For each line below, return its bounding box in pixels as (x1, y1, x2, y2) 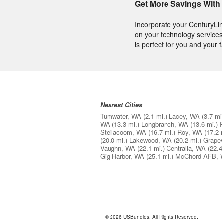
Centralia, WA (166, 143, 206, 153)
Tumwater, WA (100, 111, 141, 121)
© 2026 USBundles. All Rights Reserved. (105, 213, 198, 221)
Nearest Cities (100, 100, 142, 110)
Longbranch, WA (141, 119, 188, 129)
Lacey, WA (169, 111, 200, 121)
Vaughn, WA (100, 143, 135, 153)
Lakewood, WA (129, 135, 172, 145)
